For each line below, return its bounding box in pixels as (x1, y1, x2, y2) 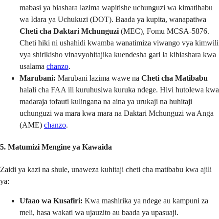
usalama (20, 62, 46, 71)
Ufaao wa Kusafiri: (20, 196, 83, 205)
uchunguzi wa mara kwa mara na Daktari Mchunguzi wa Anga (20, 109, 214, 118)
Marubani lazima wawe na (56, 74, 141, 83)
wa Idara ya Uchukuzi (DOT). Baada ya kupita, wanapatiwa (20, 15, 206, 24)
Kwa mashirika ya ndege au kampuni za (83, 196, 208, 205)
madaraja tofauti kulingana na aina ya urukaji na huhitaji (20, 97, 192, 106)
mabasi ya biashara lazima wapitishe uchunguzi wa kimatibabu (20, 3, 213, 12)
